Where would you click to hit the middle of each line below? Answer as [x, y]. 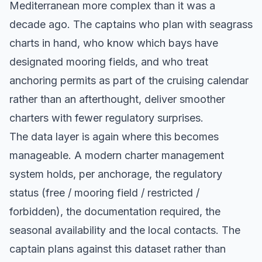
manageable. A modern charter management [117, 156]
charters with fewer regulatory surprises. [106, 118]
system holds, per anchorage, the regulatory [116, 174]
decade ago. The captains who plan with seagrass [131, 25]
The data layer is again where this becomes [114, 137]
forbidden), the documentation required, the [115, 212]
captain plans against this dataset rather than [118, 249]
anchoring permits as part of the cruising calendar [129, 81]
